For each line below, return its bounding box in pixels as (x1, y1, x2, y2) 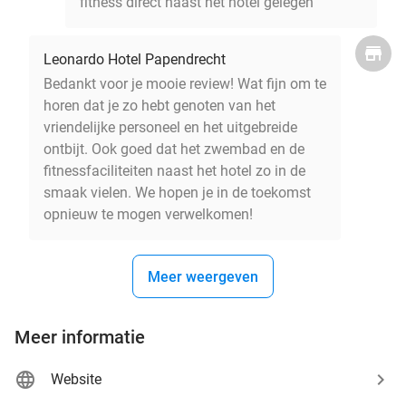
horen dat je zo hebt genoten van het (43, 96, 275, 114)
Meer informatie (14, 325, 145, 348)
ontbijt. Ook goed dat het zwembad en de (43, 140, 304, 158)
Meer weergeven (148, 267, 258, 285)
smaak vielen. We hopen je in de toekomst (43, 183, 311, 201)
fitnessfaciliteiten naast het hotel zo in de (43, 161, 305, 179)
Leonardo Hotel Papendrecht (43, 50, 226, 68)
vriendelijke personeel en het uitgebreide (43, 118, 297, 136)
